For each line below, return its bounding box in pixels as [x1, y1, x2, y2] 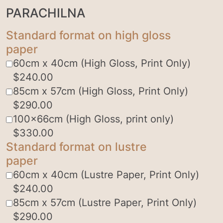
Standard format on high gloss [6, 28, 171, 43]
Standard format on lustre [6, 139, 147, 154]
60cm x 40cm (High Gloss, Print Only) [12, 57, 191, 70]
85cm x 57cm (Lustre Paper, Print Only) [12, 197, 197, 209]
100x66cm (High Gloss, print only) [12, 113, 174, 125]
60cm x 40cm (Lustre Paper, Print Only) [12, 169, 199, 181]
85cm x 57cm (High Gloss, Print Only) [12, 85, 188, 98]
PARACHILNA [6, 5, 86, 21]
